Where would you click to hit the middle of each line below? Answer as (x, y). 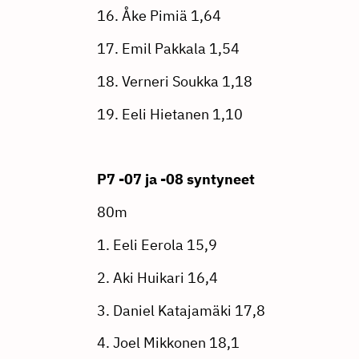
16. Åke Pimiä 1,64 (159, 16)
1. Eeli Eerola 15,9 (157, 245)
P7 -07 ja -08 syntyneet (175, 179)
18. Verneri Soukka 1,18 (174, 82)
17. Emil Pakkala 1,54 (168, 49)
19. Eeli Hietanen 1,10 (169, 114)
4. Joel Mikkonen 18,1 (168, 343)
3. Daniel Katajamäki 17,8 (181, 310)
